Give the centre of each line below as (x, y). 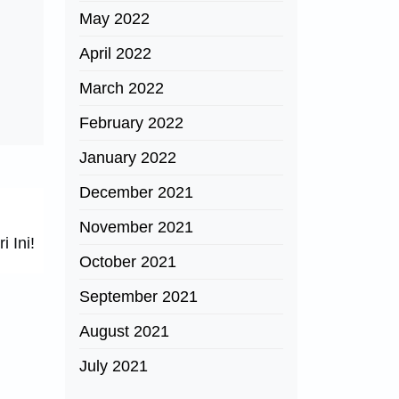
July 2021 (114, 366)
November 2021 (136, 227)
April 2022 (115, 53)
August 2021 (124, 331)
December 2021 (136, 192)
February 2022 (131, 123)
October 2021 (128, 262)
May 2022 (114, 19)
